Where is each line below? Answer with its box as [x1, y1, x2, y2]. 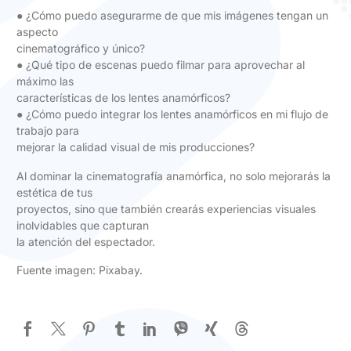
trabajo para [16, 124, 79, 138]
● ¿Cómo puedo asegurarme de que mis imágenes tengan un [16, 9, 328, 23]
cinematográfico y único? [16, 42, 145, 56]
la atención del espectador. [16, 234, 155, 248]
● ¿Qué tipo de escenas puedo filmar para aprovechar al [16, 58, 305, 72]
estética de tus [16, 185, 92, 199]
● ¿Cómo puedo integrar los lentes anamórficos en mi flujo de [16, 107, 328, 121]
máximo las [16, 74, 74, 89]
